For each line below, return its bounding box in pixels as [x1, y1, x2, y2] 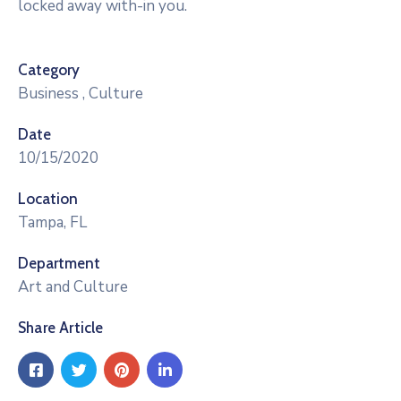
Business [18, 83, 79, 104]
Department [18, 254, 100, 272]
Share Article [18, 319, 104, 337]
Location [18, 190, 78, 208]
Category [18, 61, 80, 79]
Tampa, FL [18, 212, 87, 233]
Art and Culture [18, 277, 128, 297]
